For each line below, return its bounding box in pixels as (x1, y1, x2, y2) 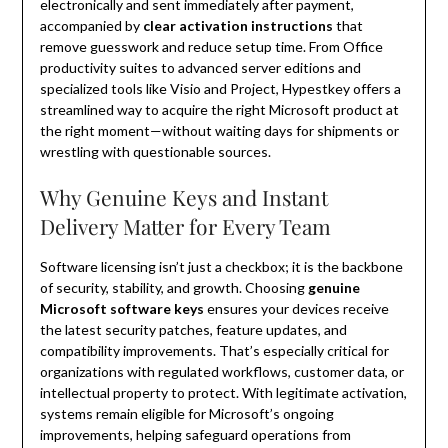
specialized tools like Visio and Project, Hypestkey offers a (39, 80, 401, 98)
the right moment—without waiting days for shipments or (39, 122, 399, 140)
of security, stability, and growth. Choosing (39, 279, 308, 297)
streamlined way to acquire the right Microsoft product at (39, 101, 399, 119)
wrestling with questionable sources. (39, 143, 271, 161)
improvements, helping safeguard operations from (39, 426, 351, 444)
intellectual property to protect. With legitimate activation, (39, 384, 407, 402)
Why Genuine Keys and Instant (39, 183, 328, 212)
